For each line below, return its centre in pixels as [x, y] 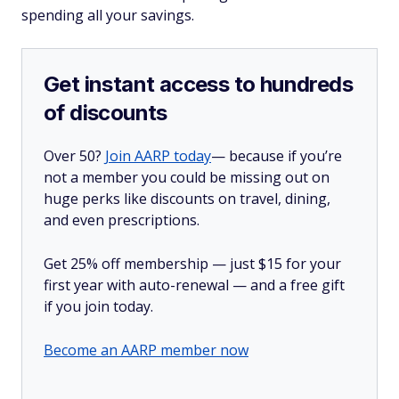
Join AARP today [158, 156]
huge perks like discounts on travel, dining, [187, 199]
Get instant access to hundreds [198, 84]
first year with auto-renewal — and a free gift [194, 285]
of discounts [106, 113]
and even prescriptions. [122, 220]
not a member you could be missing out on [187, 177]
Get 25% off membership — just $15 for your [192, 264]
